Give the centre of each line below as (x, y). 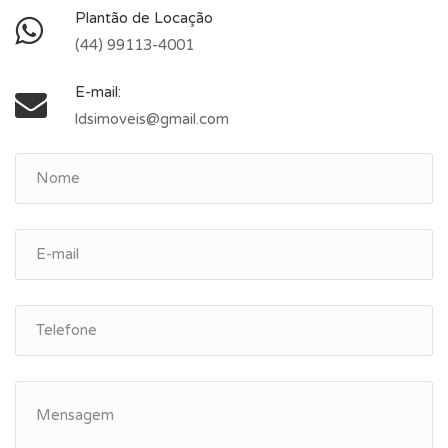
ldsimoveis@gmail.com (152, 119)
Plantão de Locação (144, 18)
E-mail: (98, 92)
